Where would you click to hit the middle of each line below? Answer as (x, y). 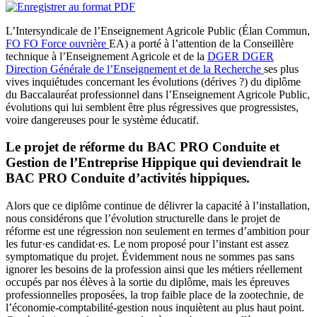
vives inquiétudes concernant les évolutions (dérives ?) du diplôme (153, 81)
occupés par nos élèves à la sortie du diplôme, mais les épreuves (148, 282)
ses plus (281, 69)
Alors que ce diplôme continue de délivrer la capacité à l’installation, (158, 206)
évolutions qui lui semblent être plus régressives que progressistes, (152, 107)
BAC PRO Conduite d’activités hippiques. (128, 178)
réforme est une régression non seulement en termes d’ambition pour (157, 231)
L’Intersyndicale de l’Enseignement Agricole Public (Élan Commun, (158, 30)
